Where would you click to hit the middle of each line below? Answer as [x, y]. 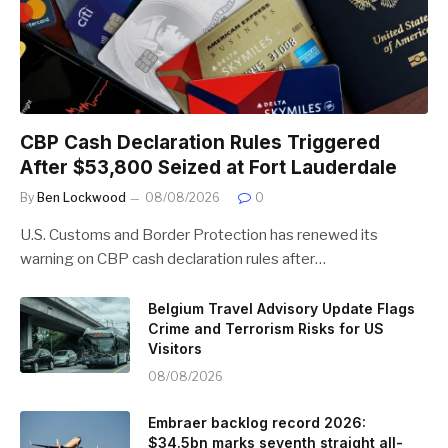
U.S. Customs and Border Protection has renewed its [199, 234]
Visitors [175, 348]
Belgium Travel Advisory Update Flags [281, 308]
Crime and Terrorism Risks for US [266, 328]
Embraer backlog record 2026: [257, 422]
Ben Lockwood [81, 197]
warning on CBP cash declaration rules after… [173, 258]
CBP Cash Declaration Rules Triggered [200, 142]
